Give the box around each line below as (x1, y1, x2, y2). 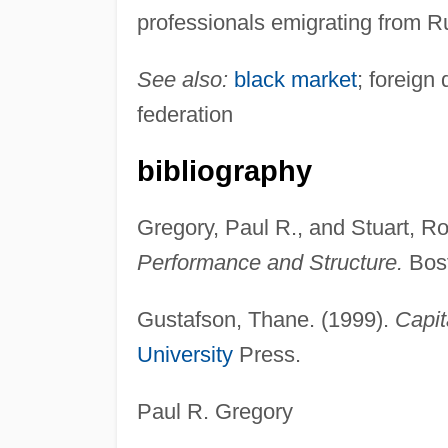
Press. (232, 341, 301, 367)
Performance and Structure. (136, 249, 403, 275)
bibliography (136, 154, 312, 187)
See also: (136, 66, 228, 92)
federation (136, 101, 233, 127)
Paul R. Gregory (136, 398, 293, 424)
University (136, 341, 233, 367)
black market (233, 66, 357, 92)
